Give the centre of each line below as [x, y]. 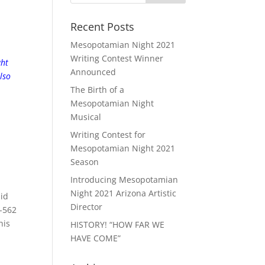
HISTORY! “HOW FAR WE [118, 224]
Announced [93, 72]
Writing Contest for [108, 135]
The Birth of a [98, 90]
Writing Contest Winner [117, 58]
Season [85, 162]
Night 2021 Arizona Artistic [124, 193]
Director [87, 207]
